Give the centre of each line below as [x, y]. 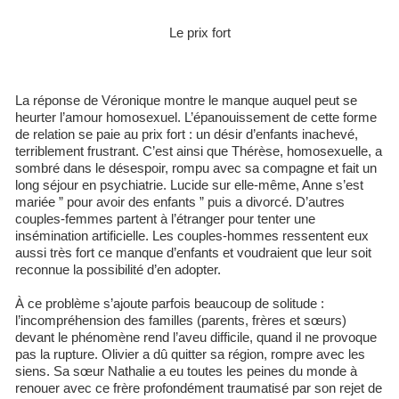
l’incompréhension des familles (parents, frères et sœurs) [181, 320]
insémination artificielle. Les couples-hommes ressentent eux [192, 236]
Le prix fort [199, 33]
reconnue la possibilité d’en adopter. [118, 269]
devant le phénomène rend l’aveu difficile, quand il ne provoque [196, 337]
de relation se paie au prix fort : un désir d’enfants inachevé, [187, 134]
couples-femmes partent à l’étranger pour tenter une [165, 219]
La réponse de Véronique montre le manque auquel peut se [186, 100]
